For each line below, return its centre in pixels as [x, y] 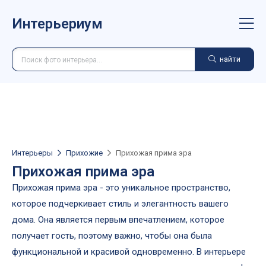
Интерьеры [32, 153]
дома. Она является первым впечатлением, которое [118, 220]
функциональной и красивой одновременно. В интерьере [129, 252]
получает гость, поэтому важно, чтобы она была [112, 236]
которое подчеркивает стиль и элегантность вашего [120, 204]
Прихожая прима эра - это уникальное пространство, [121, 188]
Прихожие [84, 153]
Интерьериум [57, 24]
